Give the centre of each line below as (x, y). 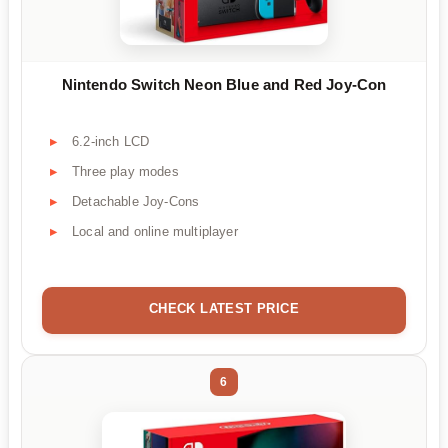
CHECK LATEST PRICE (224, 309)
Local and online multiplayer (155, 232)
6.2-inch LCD (111, 142)
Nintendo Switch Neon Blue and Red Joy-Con (224, 84)
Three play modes (125, 172)
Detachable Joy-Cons (136, 202)
